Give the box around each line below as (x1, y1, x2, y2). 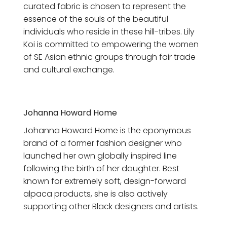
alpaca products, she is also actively (23, 187, 168, 200)
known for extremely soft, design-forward (23, 175, 186, 187)
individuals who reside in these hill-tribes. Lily (23, 26, 195, 38)
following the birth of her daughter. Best (23, 162, 179, 174)
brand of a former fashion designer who (23, 137, 182, 149)
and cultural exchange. (23, 64, 115, 76)
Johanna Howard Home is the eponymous (23, 124, 191, 136)
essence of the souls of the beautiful (23, 13, 168, 25)
